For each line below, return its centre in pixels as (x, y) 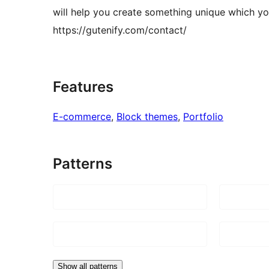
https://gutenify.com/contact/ (120, 30)
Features (83, 87)
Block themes (147, 117)
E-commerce (82, 117)
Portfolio (203, 117)
